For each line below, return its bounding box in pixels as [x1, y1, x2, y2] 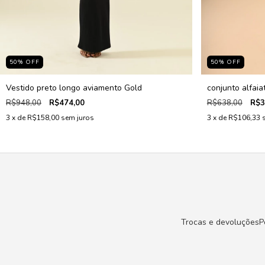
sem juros [61, 112, 94, 122]
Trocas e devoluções [180, 216, 259, 228]
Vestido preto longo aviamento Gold [6, 82, 142, 93]
